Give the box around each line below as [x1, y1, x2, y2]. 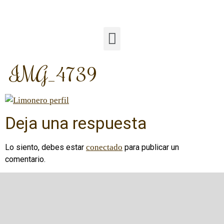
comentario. [5, 154, 45, 164]
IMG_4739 [10, 60, 97, 86]
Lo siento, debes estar [5, 142, 86, 152]
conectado [86, 142, 122, 152]
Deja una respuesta [5, 113, 146, 133]
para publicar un [122, 142, 179, 152]
